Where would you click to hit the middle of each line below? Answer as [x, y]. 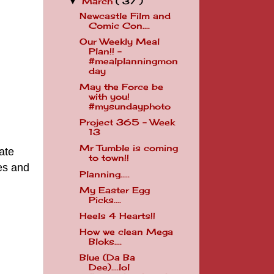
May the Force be [121, 87]
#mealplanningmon [133, 61]
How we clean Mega [126, 231]
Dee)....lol [109, 267]
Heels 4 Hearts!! [117, 216]
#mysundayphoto [129, 107]
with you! [109, 97]
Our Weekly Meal [119, 42]
